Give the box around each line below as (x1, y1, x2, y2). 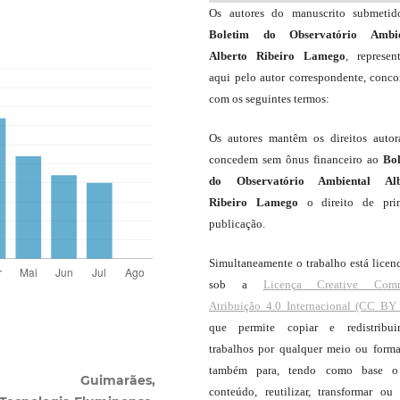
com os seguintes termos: (209, 91, 329, 105)
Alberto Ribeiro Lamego (209, 48, 346, 62)
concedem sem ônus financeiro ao (209, 152, 383, 166)
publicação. (209, 216, 265, 230)
